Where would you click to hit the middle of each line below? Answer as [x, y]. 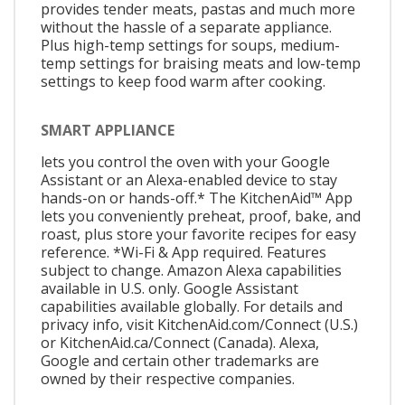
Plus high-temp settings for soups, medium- [190, 46]
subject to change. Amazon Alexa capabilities [191, 270]
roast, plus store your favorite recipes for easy [198, 234]
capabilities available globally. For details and [192, 306]
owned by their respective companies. [168, 378]
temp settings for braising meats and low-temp [201, 64]
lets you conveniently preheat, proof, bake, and [201, 216]
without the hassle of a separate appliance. [186, 28]
